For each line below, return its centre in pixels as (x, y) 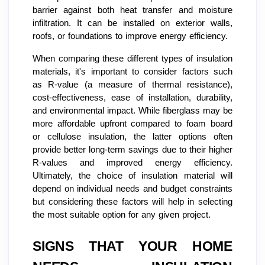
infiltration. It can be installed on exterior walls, (132, 23)
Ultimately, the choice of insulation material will (132, 175)
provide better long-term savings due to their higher (132, 149)
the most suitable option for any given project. (122, 214)
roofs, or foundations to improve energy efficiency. (130, 36)
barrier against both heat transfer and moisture (132, 10)
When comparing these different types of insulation (132, 58)
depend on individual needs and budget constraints (132, 188)
